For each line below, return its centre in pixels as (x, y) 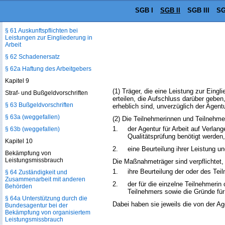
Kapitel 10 (19, 141)
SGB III (198, 10)
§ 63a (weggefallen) (32, 117)
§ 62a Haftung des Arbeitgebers (48, 69)
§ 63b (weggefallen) (32, 129)
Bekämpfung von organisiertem (48, 212)
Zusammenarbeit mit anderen (45, 179)
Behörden (19, 186)
